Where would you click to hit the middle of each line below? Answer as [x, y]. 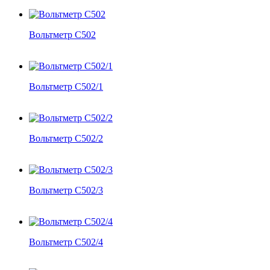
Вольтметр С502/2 [66, 138]
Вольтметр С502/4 [66, 242]
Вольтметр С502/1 [66, 86]
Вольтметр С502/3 [66, 190]
